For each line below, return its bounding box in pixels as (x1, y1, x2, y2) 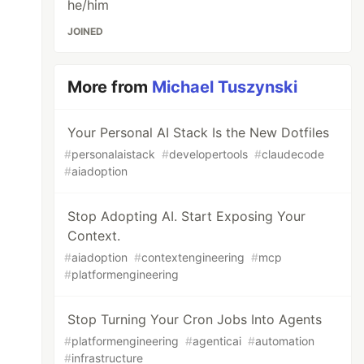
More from (67, 77, 153, 97)
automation (255, 334, 315, 348)
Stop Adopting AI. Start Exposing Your (67, 208, 306, 224)
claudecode (262, 147, 325, 161)
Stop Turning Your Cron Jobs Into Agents (67, 311, 323, 327)
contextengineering (141, 250, 245, 264)
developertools (169, 147, 249, 161)
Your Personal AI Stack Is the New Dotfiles (67, 124, 330, 141)
